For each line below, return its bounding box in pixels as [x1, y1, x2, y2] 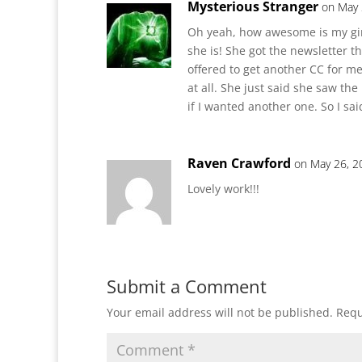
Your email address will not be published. [107, 305, 333, 320]
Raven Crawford [187, 154, 291, 172]
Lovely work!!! [187, 181, 259, 196]
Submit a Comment [107, 274, 267, 298]
